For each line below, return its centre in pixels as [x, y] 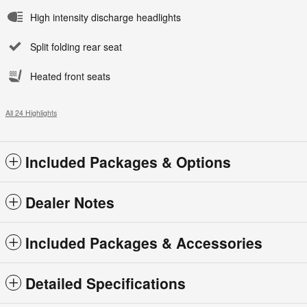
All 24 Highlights [31, 113]
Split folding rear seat [76, 47]
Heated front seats [70, 76]
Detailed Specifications [106, 283]
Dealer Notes [70, 202]
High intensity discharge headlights [106, 17]
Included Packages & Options [128, 162]
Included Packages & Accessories [144, 243]
